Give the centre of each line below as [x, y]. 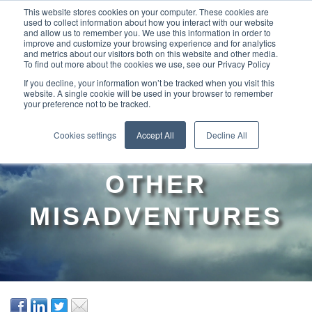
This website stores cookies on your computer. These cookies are [146, 11]
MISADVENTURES [156, 216]
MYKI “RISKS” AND [156, 152]
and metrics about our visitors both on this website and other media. [151, 53]
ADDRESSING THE [156, 120]
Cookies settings [85, 135]
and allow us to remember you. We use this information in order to [147, 32]
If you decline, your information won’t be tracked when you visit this [149, 83]
